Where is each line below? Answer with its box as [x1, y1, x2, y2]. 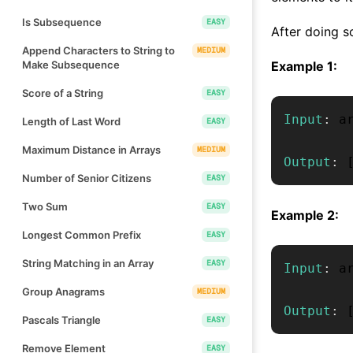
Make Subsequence [22, 58, 120, 71]
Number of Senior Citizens [22, 171, 151, 184]
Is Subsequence [22, 15, 102, 28]
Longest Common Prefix [22, 228, 141, 241]
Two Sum [22, 199, 68, 213]
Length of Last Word [22, 114, 121, 128]
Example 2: [271, 206, 339, 223]
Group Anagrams [22, 284, 105, 298]
